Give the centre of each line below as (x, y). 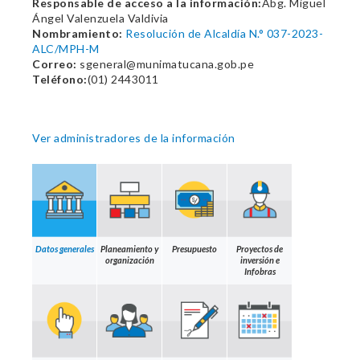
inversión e (260, 260)
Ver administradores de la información (134, 138)
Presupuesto (194, 248)
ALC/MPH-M (66, 49)
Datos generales (64, 248)
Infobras (260, 271)
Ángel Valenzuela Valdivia (100, 18)
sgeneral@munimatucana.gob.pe (165, 64)
